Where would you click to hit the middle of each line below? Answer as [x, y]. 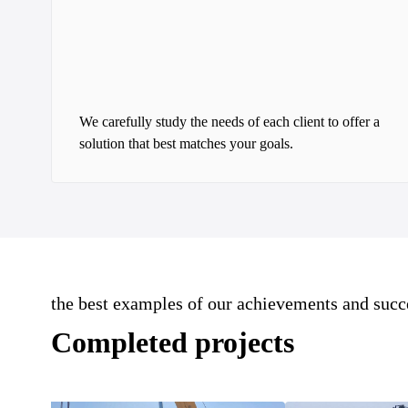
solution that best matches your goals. [186, 143]
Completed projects [173, 342]
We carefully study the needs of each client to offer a [229, 122]
